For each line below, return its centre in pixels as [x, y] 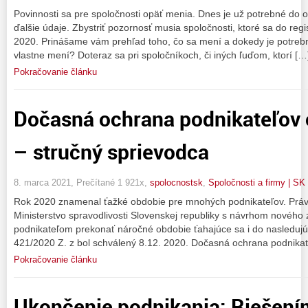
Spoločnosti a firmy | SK [257, 183]
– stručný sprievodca [111, 151]
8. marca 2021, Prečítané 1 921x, [82, 183]
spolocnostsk [176, 183]
